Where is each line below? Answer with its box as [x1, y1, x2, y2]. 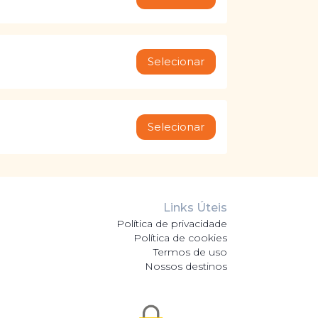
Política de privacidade [116, 217, 227, 231]
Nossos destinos [144, 260, 227, 273]
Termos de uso [153, 246, 227, 259]
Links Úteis [163, 201, 227, 215]
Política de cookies [133, 231, 227, 245]
